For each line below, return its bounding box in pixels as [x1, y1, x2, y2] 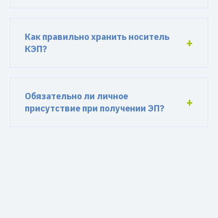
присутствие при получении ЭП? [25, 103, 164, 114]
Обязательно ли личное [25, 91, 128, 102]
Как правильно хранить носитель [25, 31, 169, 42]
